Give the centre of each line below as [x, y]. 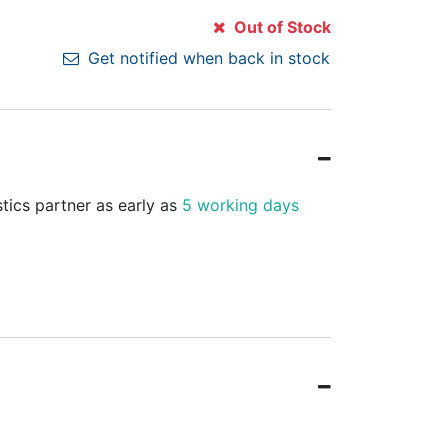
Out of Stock [280, 27]
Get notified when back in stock [206, 58]
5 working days [240, 204]
